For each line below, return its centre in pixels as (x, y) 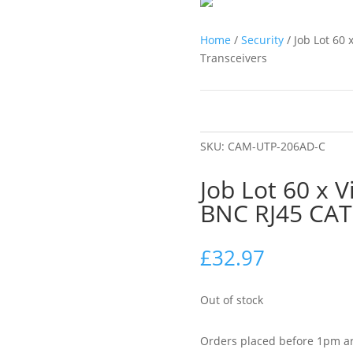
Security (262, 39)
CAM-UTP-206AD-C (276, 146)
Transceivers (233, 58)
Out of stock (231, 299)
